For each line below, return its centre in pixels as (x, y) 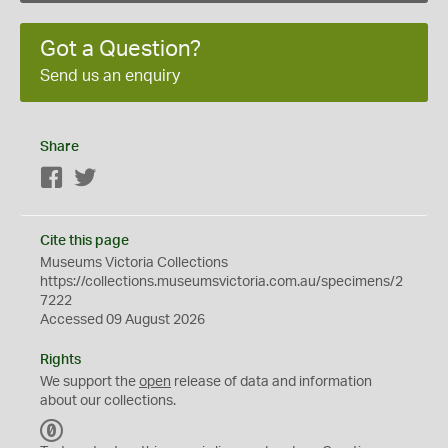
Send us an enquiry (110, 76)
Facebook (95, 179)
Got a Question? (120, 49)
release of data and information (271, 382)
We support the (89, 382)
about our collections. (108, 401)
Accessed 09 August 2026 (122, 320)
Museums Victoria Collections (134, 263)
